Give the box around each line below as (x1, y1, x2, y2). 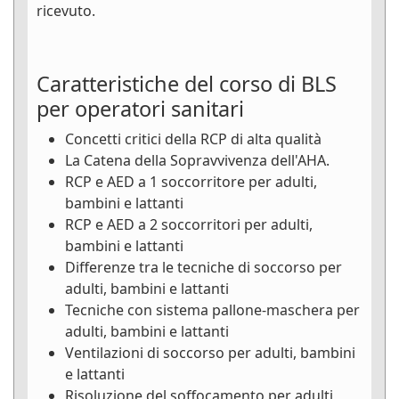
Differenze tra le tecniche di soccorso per (65, 257, 342, 278)
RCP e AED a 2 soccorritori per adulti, (65, 215, 313, 235)
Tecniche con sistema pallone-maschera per (65, 300, 360, 321)
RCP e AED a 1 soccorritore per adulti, (65, 172, 317, 192)
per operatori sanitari (37, 94, 244, 124)
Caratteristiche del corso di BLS (37, 69, 337, 99)
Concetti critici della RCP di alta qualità (65, 129, 322, 150)
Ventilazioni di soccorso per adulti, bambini (65, 343, 355, 363)
